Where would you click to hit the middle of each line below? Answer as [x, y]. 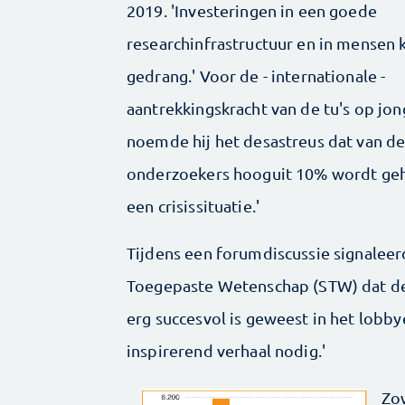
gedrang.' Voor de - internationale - [256, 76]
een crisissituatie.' [193, 206]
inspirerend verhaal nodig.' [226, 351]
